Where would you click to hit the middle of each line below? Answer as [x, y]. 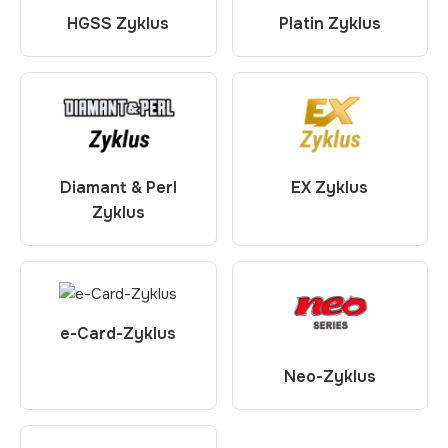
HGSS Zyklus [118, 23]
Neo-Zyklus [329, 376]
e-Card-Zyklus [118, 333]
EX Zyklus [330, 187]
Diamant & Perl [118, 187]
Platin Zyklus [329, 23]
